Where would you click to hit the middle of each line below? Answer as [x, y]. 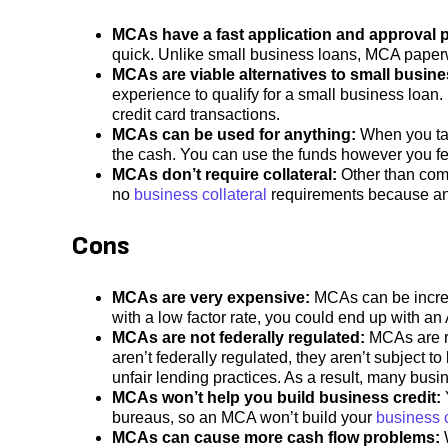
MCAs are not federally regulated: [238, 337]
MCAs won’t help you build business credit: [278, 397]
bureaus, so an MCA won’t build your [244, 417]
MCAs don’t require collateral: [226, 174]
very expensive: [250, 297]
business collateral [200, 194]
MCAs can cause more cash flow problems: [278, 437]
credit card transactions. [198, 114]
